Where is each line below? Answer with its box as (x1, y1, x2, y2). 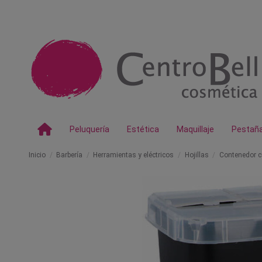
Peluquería (70, 125, 109, 134)
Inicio (29, 151, 46, 159)
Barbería (56, 151, 83, 159)
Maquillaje (177, 125, 214, 134)
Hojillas (184, 151, 209, 159)
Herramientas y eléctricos (93, 151, 174, 159)
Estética (127, 125, 159, 134)
